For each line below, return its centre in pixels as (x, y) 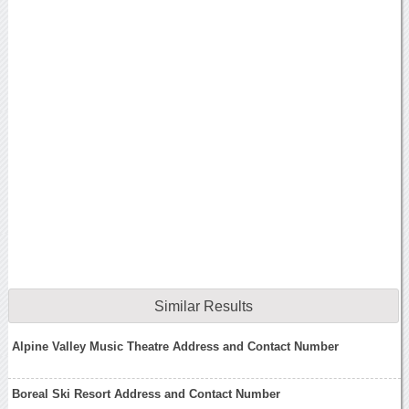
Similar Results (203, 306)
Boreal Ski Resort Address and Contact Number (147, 393)
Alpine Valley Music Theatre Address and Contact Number (176, 347)
